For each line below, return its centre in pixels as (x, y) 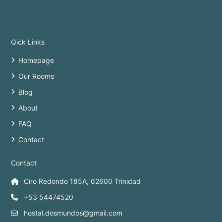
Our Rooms (36, 76)
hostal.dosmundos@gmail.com (73, 213)
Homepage (36, 60)
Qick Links (28, 42)
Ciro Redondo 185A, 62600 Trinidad (83, 181)
